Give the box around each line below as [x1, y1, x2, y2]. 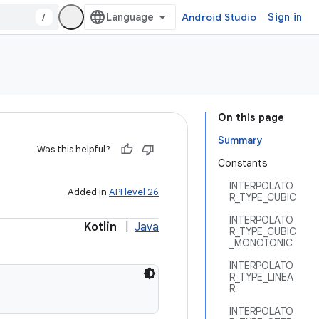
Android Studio [181, 11, 257, 23]
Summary [218, 134, 263, 147]
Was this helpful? [37, 143, 110, 155]
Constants [218, 157, 267, 169]
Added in [68, 186, 109, 198]
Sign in [268, 11, 302, 23]
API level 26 [109, 186, 159, 198]
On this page [218, 111, 284, 124]
